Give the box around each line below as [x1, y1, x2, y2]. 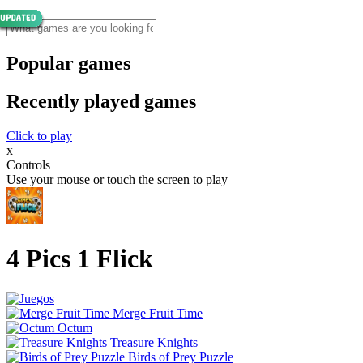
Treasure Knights [110, 335, 198, 349]
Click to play [6, 128, 72, 143]
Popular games [6, 52, 130, 74]
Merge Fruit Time [113, 305, 203, 320]
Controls [6, 157, 50, 172]
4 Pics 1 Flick [6, 244, 153, 274]
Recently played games [6, 90, 196, 112]
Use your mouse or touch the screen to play [6, 172, 228, 186]
